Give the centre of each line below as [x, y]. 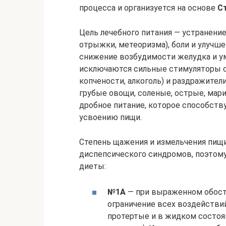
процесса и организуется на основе [148, 8]
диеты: [93, 166]
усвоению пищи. [110, 117]
